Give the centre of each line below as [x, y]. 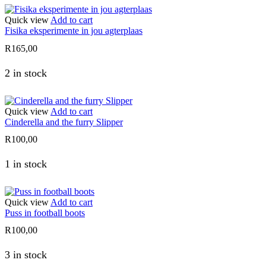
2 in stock [26, 73]
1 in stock [26, 164]
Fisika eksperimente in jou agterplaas [74, 31]
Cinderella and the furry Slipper [64, 122]
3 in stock [26, 255]
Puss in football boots [45, 213]
